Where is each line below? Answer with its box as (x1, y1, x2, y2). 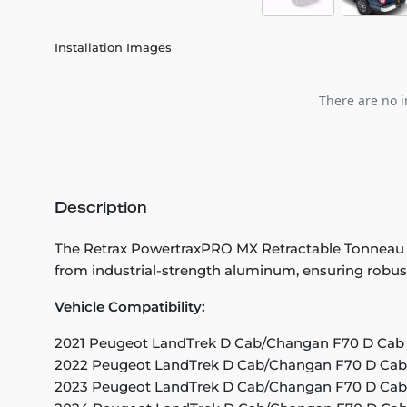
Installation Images (55, 40, 172, 55)
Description (55, 202, 147, 217)
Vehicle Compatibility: (55, 298, 205, 316)
